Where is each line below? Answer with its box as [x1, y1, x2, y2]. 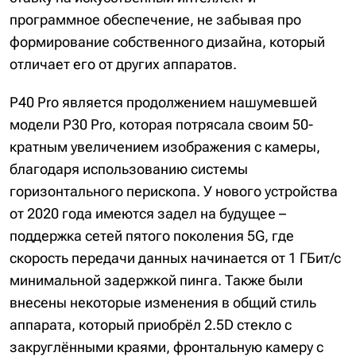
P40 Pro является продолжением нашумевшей [10, 94, 317, 111]
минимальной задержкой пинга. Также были [10, 272, 303, 289]
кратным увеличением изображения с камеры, [10, 138, 320, 156]
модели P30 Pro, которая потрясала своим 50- [10, 116, 313, 133]
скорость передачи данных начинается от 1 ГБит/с [10, 250, 341, 267]
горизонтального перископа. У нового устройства [10, 183, 338, 200]
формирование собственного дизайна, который [10, 33, 325, 51]
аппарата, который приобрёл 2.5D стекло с [10, 316, 292, 334]
